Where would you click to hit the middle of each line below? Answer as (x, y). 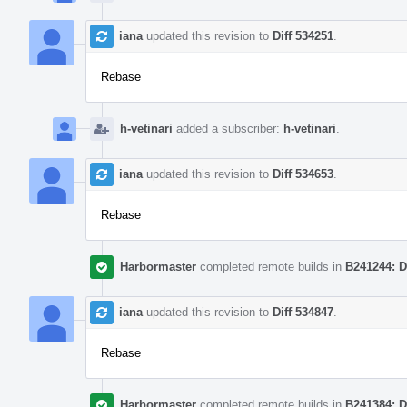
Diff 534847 (303, 312)
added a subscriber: (228, 128)
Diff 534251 (303, 35)
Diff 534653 (303, 174)
